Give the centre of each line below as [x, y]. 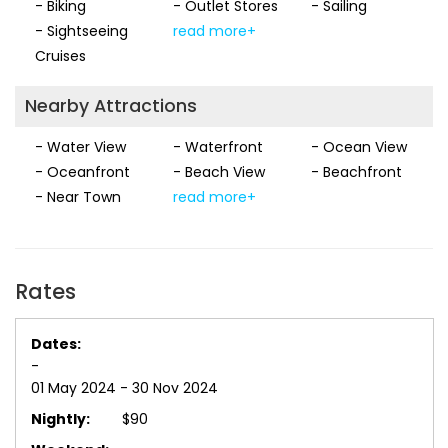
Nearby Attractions [111, 105]
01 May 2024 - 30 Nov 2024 [124, 388]
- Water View [80, 146]
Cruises [60, 56]
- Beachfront [356, 171]
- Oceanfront [82, 171]
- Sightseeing [81, 31]
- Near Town [78, 196]
